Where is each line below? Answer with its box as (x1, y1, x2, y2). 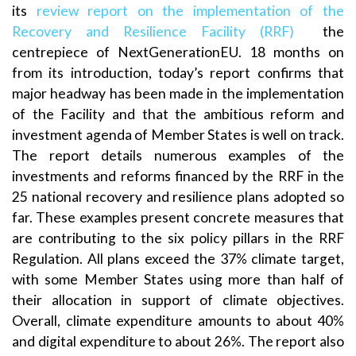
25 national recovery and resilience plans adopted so (12, 188, 344, 205)
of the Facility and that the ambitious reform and (12, 105, 344, 122)
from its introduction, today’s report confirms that (12, 64, 344, 81)
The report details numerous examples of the (12, 146, 344, 164)
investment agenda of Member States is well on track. (12, 126, 344, 143)
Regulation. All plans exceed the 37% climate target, (12, 250, 344, 267)
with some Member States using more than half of (12, 270, 344, 288)
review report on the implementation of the (36, 2, 345, 19)
